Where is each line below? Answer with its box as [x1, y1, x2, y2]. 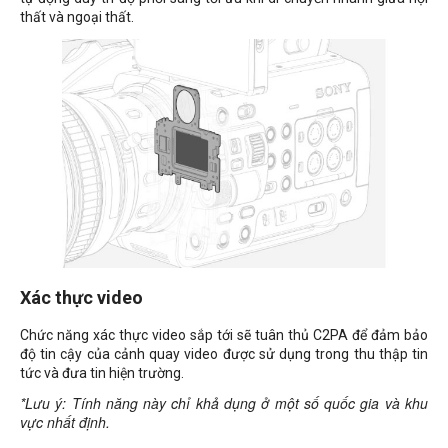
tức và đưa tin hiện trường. [20, 364, 184, 381]
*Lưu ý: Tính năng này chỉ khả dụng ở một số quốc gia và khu [20, 395, 428, 412]
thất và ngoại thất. [20, 9, 134, 26]
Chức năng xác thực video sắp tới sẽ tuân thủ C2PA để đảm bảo [20, 326, 428, 343]
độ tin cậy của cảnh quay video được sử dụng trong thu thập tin [20, 345, 428, 362]
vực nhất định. [20, 414, 110, 431]
